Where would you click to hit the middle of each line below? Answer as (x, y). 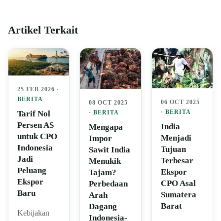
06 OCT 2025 (180, 102)
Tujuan (173, 149)
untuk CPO (37, 136)
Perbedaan (109, 184)
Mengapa (106, 127)
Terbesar (177, 161)
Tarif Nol (34, 113)
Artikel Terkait (43, 30)
